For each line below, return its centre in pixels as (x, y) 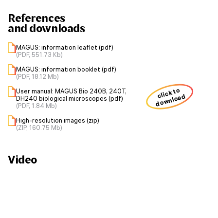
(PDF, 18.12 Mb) (37, 76)
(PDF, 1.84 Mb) (36, 106)
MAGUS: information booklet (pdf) (66, 69)
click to (168, 93)
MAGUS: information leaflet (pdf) (65, 47)
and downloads (46, 28)
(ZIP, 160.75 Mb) (39, 127)
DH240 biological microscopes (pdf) (70, 98)
